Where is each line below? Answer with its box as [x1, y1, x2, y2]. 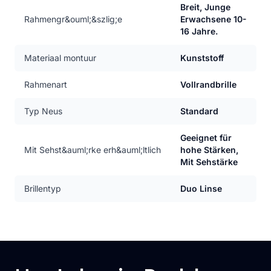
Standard [180, 106, 218, 116]
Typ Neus [24, 106, 62, 116]
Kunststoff [180, 53, 224, 63]
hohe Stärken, [180, 145, 238, 155]
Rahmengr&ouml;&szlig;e [24, 14, 122, 24]
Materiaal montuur [24, 53, 96, 63]
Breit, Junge [180, 2, 230, 12]
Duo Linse [180, 183, 222, 194]
